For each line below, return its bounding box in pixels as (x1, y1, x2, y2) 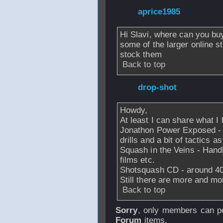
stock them (119, 50, 162, 59)
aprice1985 (137, 7, 181, 16)
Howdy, (119, 106, 148, 115)
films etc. (119, 155, 155, 165)
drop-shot (137, 83, 177, 92)
